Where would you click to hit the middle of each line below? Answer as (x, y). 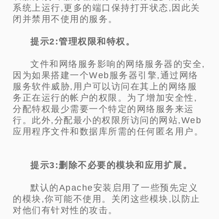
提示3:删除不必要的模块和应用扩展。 (111, 165)
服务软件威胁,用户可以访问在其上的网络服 (105, 87)
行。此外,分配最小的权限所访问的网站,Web (107, 120)
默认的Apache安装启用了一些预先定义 (114, 188)
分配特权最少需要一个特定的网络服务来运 (103, 109)
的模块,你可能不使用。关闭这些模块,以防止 (107, 199)
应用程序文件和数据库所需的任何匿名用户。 (108, 132)
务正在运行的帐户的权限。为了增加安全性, (105, 98)
